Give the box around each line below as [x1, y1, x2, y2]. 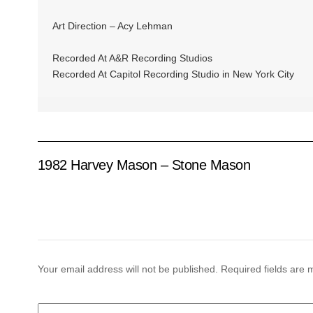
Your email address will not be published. [37, 263, 218, 275]
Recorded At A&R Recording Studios [52, 52, 212, 64]
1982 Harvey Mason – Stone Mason [37, 157, 251, 173]
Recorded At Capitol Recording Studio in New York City [52, 68, 294, 80]
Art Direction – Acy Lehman [52, 20, 173, 31]
